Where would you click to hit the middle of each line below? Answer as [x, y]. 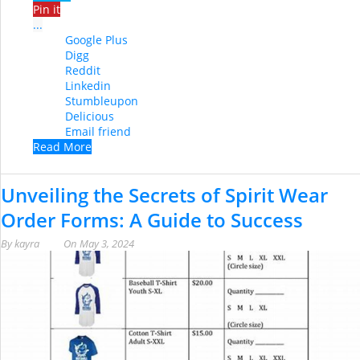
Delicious [90, 117]
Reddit [83, 71]
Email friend [98, 132]
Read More [62, 147]
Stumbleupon [102, 101]
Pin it [47, 10]
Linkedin [88, 86]
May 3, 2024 [107, 244]
